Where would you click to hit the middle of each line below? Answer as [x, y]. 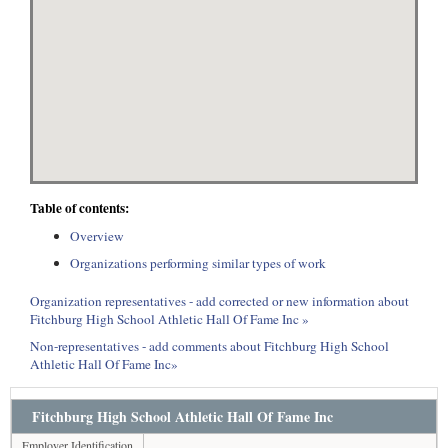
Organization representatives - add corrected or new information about [219, 301]
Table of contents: [79, 208]
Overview [97, 236]
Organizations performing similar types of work [198, 263]
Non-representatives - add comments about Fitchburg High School [209, 346]
